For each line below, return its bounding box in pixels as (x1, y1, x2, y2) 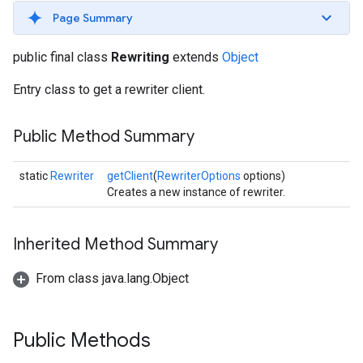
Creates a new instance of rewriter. (107, 186, 285, 199)
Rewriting (111, 49, 169, 65)
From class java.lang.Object (36, 271, 189, 286)
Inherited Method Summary (13, 234, 218, 254)
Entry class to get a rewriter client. (13, 82, 205, 97)
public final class (13, 49, 111, 65)
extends (169, 49, 222, 65)
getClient (107, 169, 153, 182)
